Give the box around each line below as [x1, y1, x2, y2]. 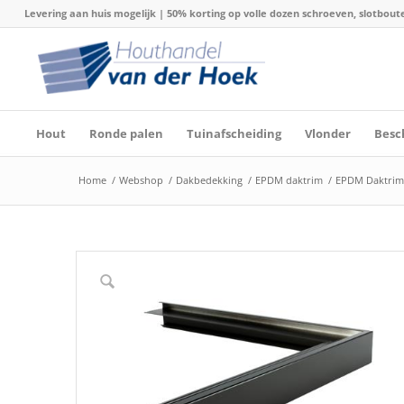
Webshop [118, 173, 163, 187]
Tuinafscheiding [186, 125, 281, 142]
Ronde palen [88, 125, 163, 142]
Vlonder [304, 125, 351, 142]
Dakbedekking [175, 173, 243, 187]
